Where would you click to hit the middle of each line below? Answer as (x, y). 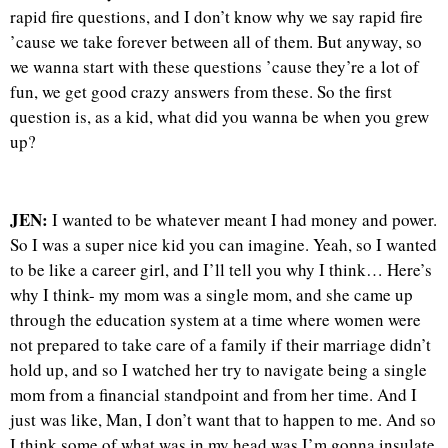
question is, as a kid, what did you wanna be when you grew (219, 116)
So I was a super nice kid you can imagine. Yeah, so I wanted (223, 245)
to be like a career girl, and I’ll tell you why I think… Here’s (221, 270)
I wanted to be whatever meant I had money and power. (242, 220)
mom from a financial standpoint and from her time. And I (213, 395)
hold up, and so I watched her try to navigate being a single (218, 370)
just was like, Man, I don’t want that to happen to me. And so (223, 420)
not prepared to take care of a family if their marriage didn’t (220, 345)
